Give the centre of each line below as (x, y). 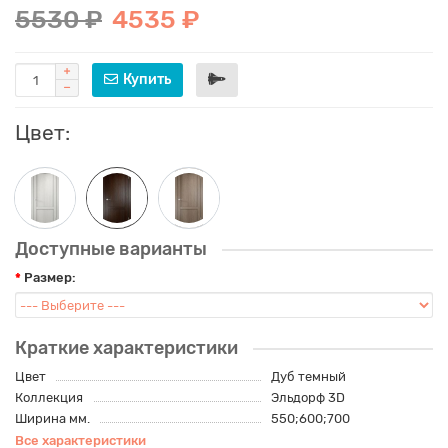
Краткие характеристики (126, 348)
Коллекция (49, 398)
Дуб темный (308, 377)
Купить (147, 80)
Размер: (50, 278)
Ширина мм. (52, 419)
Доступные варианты (111, 249)
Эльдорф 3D (307, 398)
